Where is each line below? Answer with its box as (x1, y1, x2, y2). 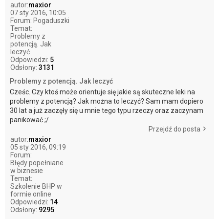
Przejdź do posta (149, 125, 200, 133)
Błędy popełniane (10, 158, 64, 167)
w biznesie (10, 166, 43, 175)
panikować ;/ (10, 115, 49, 124)
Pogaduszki (33, 16, 69, 24)
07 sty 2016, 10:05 (10, 8, 66, 17)
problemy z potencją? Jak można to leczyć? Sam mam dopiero (10, 97, 203, 105)
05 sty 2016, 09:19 (10, 143, 66, 151)
